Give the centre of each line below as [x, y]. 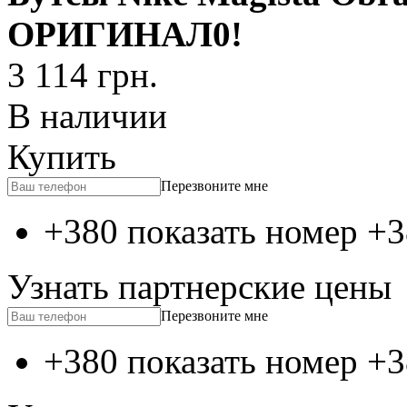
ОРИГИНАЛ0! [125, 34]
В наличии [87, 115]
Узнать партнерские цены [199, 286]
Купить [62, 156]
